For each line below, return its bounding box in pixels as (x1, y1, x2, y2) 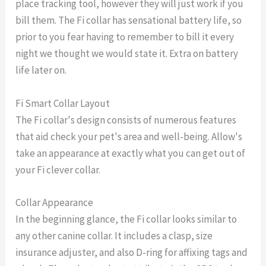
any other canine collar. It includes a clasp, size (15, 229, 213, 242)
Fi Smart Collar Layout (15, 96, 110, 110)
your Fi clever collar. (15, 163, 101, 176)
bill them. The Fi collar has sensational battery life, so (15, 14, 242, 27)
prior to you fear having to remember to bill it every (15, 30, 235, 44)
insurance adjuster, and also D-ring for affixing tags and (15, 245, 248, 259)
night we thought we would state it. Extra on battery (15, 47, 239, 61)
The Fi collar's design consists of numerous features (15, 113, 237, 126)
